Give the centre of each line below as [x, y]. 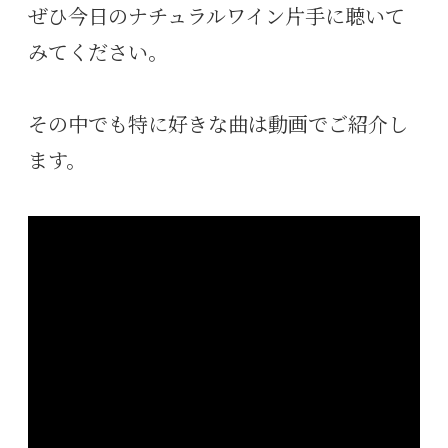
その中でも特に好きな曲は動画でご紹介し [218, 125]
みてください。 [98, 53]
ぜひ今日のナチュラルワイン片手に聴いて [216, 17]
